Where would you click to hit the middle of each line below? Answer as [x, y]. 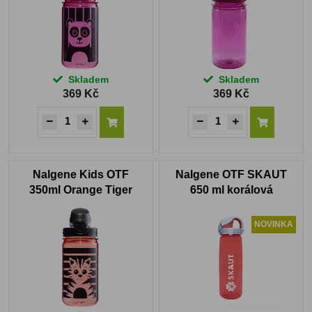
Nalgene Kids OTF [81, 175]
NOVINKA [274, 224]
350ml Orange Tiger [81, 190]
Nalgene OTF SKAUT [231, 175]
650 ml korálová [231, 190]
